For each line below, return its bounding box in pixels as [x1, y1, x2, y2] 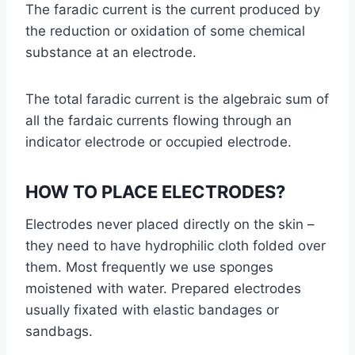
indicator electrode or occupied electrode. [25, 133, 292, 150]
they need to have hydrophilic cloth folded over [25, 237, 326, 254]
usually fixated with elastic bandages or [25, 301, 279, 318]
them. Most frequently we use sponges [25, 258, 273, 275]
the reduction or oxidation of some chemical [25, 22, 305, 39]
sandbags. [25, 323, 93, 339]
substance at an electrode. [25, 44, 197, 60]
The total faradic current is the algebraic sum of [25, 90, 329, 107]
